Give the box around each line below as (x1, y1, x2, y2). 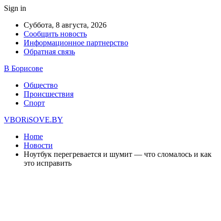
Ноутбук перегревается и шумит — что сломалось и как (24, 150, 212, 158)
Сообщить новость (24, 30, 87, 38)
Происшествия (24, 90, 74, 98)
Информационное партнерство (24, 38, 128, 47)
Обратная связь (24, 47, 75, 56)
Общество (24, 81, 58, 89)
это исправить (24, 159, 72, 167)
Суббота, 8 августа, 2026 (24, 21, 107, 29)
